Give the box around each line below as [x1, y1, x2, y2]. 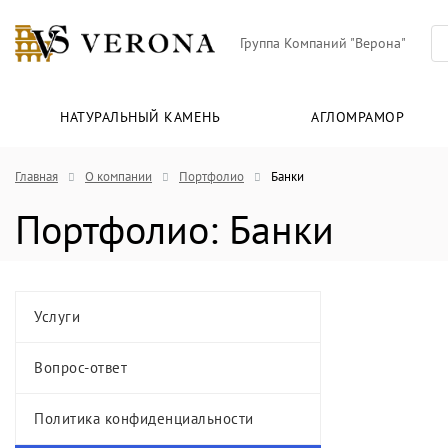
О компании [85, 168, 152, 186]
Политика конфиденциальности [34, 409, 254, 429]
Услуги [34, 307, 80, 327]
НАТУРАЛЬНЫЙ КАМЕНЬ [60, 108, 221, 127]
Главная [15, 168, 58, 186]
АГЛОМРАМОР [311, 108, 405, 127]
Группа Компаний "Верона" [240, 34, 406, 53]
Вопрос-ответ [34, 358, 127, 378]
